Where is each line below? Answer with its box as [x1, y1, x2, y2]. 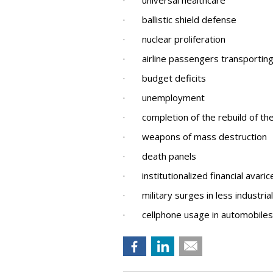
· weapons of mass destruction [123, 130, 267, 143]
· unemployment [123, 91, 205, 104]
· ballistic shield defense [123, 13, 236, 26]
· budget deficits [123, 72, 206, 84]
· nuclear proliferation [123, 33, 225, 45]
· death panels [123, 150, 196, 162]
